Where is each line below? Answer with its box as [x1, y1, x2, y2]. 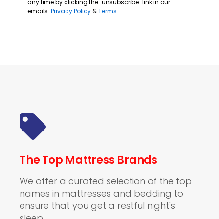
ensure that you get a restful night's [20, 199, 175, 212]
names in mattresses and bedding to [20, 187, 183, 199]
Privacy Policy [51, 7, 91, 15]
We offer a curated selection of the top [20, 175, 192, 187]
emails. [27, 7, 51, 15]
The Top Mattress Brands [20, 153, 157, 168]
